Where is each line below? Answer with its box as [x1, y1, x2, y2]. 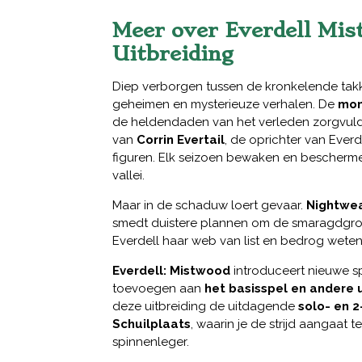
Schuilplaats [112, 317, 191, 332]
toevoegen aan [112, 281, 204, 297]
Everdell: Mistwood [112, 263, 230, 279]
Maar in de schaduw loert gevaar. [112, 198, 306, 213]
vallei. [112, 168, 145, 183]
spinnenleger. [112, 335, 189, 350]
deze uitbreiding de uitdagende [112, 299, 298, 314]
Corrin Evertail [137, 133, 225, 148]
